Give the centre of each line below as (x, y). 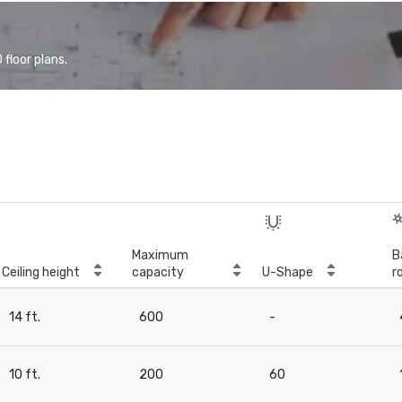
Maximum (160, 255)
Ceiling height (41, 272)
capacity (158, 272)
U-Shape (288, 272)
